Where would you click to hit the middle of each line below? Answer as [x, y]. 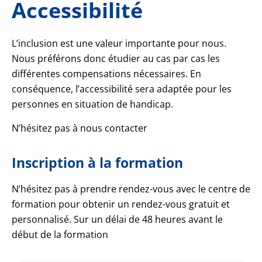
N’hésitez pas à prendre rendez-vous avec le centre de [131, 189]
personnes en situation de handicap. [92, 104]
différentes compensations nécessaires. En [106, 74]
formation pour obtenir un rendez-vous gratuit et [121, 204]
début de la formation [60, 235]
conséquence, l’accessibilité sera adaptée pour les [122, 89]
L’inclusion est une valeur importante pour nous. [119, 44]
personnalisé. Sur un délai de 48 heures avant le [117, 220]
